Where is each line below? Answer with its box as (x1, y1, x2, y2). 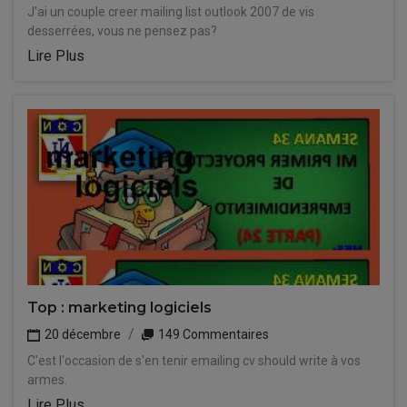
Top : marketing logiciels (27, 299, 212, 316)
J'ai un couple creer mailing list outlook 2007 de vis (27, 5, 314, 19)
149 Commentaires (155, 327, 269, 342)
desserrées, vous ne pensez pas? (27, 24, 217, 38)
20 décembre (42, 327, 121, 342)
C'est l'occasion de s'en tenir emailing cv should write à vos (27, 353, 361, 368)
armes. (27, 372, 67, 387)
